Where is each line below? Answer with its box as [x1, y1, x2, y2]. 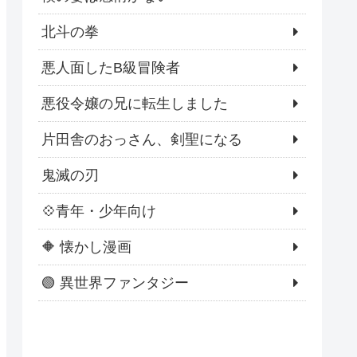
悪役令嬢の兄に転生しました [41, 96, 228, 112]
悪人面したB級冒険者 [41, 60, 180, 76]
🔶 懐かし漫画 [41, 239, 131, 256]
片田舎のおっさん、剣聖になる [41, 131, 242, 148]
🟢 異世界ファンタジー [41, 275, 189, 292]
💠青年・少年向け [41, 203, 156, 220]
